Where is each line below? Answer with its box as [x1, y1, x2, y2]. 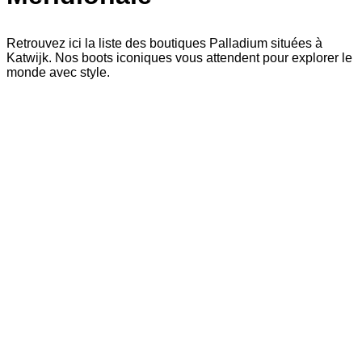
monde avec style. [6, 65, 110, 79]
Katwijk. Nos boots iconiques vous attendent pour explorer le [6, 50, 352, 65]
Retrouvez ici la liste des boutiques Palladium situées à [6, 36, 322, 50]
